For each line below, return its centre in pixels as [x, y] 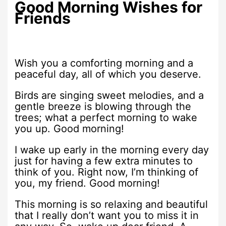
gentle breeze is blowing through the [103, 106]
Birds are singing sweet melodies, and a [109, 95]
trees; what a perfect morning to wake [106, 117]
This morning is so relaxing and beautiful [111, 204]
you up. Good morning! [70, 128]
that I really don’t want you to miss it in [107, 215]
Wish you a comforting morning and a [104, 63]
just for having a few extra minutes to [104, 161]
